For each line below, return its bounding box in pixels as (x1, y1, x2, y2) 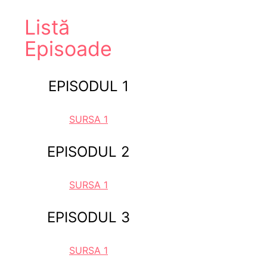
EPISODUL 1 (48, 77, 129, 95)
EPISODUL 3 (47, 208, 131, 226)
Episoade (24, 36, 112, 61)
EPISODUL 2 (47, 142, 131, 160)
